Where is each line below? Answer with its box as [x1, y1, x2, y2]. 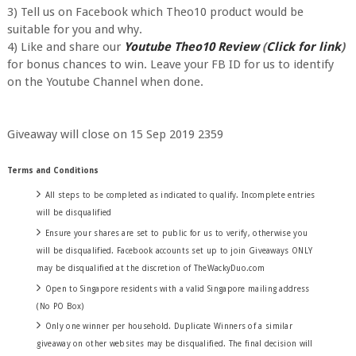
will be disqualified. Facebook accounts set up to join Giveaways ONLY [37, 246, 313, 255]
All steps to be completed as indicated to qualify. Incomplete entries [44, 191, 315, 199]
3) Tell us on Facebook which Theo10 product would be [6, 4, 304, 19]
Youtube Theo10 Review [120, 39, 259, 54]
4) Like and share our [6, 39, 121, 54]
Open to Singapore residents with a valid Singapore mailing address [44, 284, 310, 293]
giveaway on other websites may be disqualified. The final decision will [37, 339, 313, 349]
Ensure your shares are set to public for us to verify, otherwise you [44, 228, 308, 238]
